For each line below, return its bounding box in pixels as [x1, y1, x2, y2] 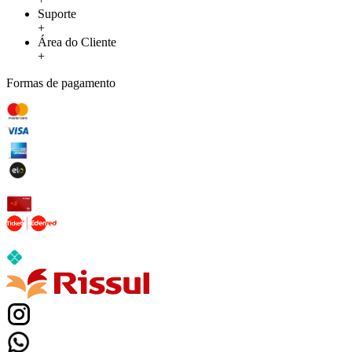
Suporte [38, 6, 76, 20]
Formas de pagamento [6, 75, 115, 90]
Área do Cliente [38, 35, 116, 49]
